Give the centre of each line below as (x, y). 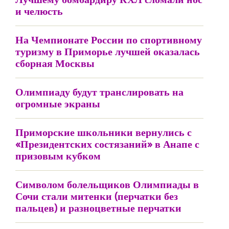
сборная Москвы (55, 63)
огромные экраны (58, 104)
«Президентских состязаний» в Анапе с (107, 144)
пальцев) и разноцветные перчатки (98, 208)
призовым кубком (58, 156)
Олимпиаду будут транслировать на (99, 92)
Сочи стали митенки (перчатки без (97, 196)
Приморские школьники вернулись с (104, 132)
